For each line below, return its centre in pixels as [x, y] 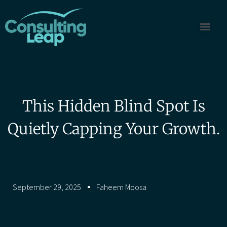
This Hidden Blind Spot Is [113, 106]
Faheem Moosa [121, 187]
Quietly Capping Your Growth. [113, 128]
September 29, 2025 [47, 187]
